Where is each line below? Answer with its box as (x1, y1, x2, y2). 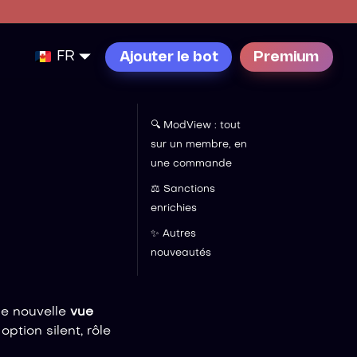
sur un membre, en (150, 140, 247, 150)
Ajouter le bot (119, 50, 218, 64)
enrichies (150, 204, 197, 214)
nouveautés (150, 249, 211, 258)
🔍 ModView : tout (150, 121, 241, 131)
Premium (253, 50, 320, 64)
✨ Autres (150, 229, 196, 239)
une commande (150, 159, 232, 169)
